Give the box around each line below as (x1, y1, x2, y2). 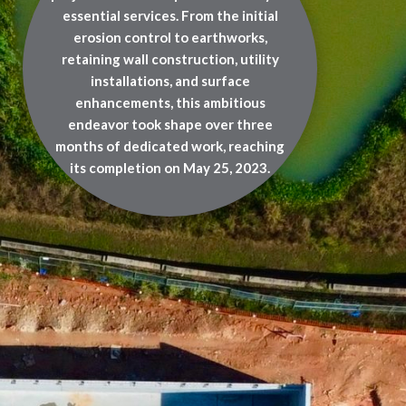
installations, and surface (90, 72, 250, 89)
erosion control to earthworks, (72, 28, 267, 45)
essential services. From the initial (62, 6, 278, 24)
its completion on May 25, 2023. (70, 159, 270, 176)
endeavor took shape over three (67, 115, 273, 132)
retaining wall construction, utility (61, 50, 279, 67)
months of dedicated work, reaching (55, 137, 285, 154)
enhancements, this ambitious (74, 93, 266, 111)
